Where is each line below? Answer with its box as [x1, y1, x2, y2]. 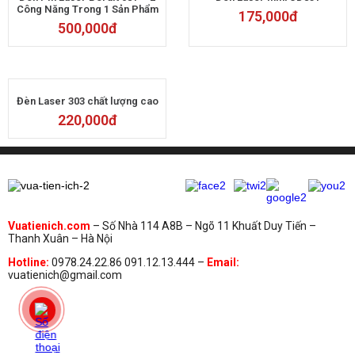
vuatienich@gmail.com [8, 269, 122, 281]
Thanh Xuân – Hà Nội [8, 232, 115, 245]
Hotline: [8, 256, 49, 269]
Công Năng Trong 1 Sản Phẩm [16, 2, 158, 15]
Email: [207, 256, 239, 269]
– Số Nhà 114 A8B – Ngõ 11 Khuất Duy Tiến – [93, 219, 316, 232]
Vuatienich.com [8, 219, 93, 232]
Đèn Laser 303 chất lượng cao [16, 94, 158, 107]
